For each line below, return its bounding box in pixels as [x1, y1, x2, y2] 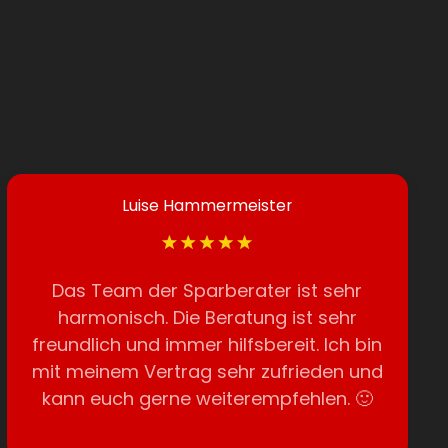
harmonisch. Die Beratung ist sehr [57, 305, 357, 330]
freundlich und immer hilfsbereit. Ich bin [32, 332, 383, 357]
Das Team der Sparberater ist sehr [52, 278, 363, 303]
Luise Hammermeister [122, 194, 293, 217]
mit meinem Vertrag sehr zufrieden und [31, 359, 383, 384]
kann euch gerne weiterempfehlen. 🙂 [41, 386, 373, 411]
